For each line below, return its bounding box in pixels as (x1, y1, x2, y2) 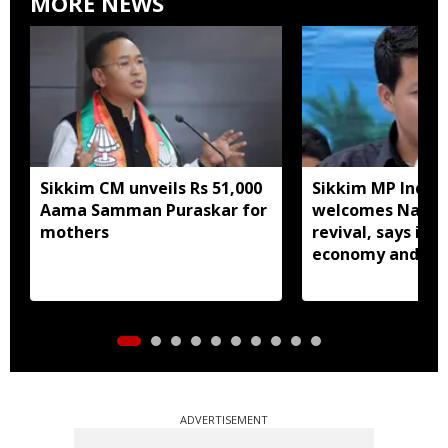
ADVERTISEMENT (180, 411, 268, 427)
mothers (40, 220, 109, 243)
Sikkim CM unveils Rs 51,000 (40, 176, 262, 199)
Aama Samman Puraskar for (40, 198, 267, 221)
